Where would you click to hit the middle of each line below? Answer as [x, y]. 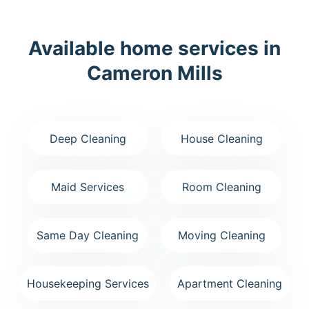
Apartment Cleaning [229, 283]
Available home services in [154, 48]
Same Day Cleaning [88, 235]
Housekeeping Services [88, 283]
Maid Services [88, 187]
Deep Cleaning [88, 138]
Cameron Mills [154, 73]
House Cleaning [221, 138]
